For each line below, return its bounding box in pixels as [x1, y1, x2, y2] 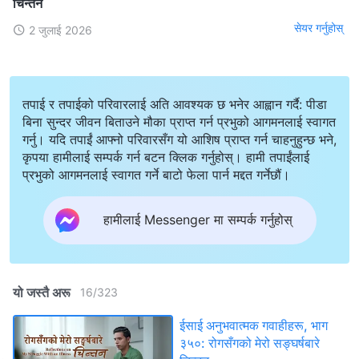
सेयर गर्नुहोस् [294, 21, 343, 35]
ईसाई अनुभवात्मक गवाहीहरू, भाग [179, 317, 328, 333]
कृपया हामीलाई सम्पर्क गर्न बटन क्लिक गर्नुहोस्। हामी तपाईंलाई [22, 148, 309, 165]
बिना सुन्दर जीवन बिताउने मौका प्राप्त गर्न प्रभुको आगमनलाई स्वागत [22, 113, 336, 130]
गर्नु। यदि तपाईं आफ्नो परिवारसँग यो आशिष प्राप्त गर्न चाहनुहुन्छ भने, [22, 131, 337, 147]
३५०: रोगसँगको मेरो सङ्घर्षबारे [179, 334, 320, 351]
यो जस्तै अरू [13, 284, 71, 301]
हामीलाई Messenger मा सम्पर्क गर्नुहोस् [103, 212, 292, 228]
